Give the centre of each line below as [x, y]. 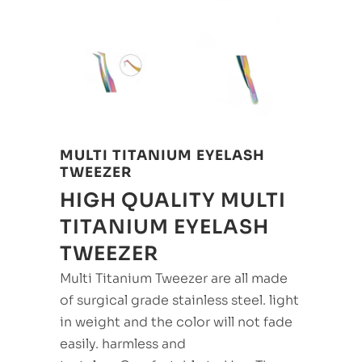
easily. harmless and [123, 344]
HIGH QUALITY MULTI [173, 200]
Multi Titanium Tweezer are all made [174, 278]
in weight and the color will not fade [176, 322]
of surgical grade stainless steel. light [179, 300]
